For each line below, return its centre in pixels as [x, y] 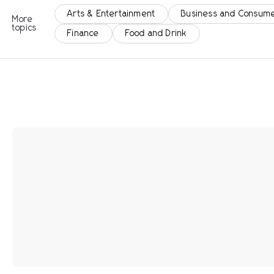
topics [25, 28]
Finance [83, 34]
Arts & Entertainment [112, 14]
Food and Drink [156, 34]
